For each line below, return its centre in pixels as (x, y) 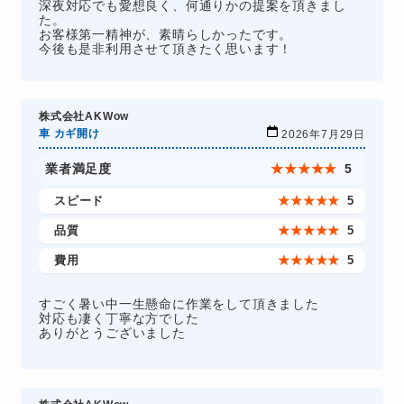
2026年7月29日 (324, 134)
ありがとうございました (112, 333)
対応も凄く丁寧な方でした (119, 319)
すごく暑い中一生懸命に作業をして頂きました (179, 304)
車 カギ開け (69, 133)
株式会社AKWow (84, 116)
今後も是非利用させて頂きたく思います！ (165, 48)
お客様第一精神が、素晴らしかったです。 (165, 34)
